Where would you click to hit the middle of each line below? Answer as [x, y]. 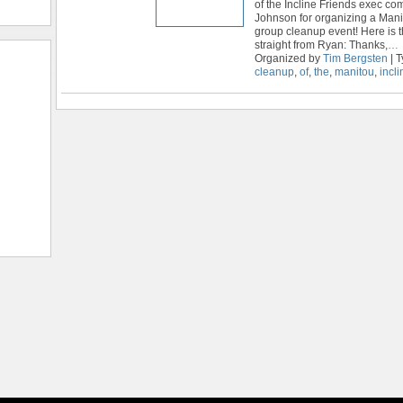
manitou [354, 72]
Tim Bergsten [355, 58]
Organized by [289, 58]
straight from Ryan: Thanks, [321, 45]
